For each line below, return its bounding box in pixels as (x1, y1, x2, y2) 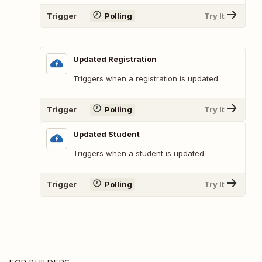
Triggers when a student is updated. (73, 148, 206, 158)
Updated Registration (73, 54, 157, 64)
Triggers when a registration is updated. (73, 73, 220, 83)
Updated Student (73, 129, 140, 139)
